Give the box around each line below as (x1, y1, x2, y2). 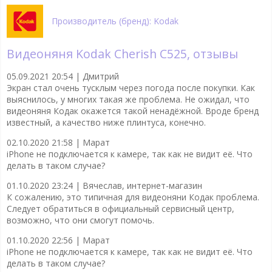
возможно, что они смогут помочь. (6, 214, 154, 226)
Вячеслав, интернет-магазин (82, 179, 202, 191)
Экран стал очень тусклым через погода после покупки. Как (6, 81, 255, 93)
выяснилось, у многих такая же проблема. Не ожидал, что (6, 93, 250, 105)
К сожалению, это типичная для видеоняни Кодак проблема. (6, 191, 259, 203)
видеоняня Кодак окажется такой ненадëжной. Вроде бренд (6, 104, 259, 117)
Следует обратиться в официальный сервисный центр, (6, 202, 234, 214)
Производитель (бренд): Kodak (51, 15, 178, 27)
